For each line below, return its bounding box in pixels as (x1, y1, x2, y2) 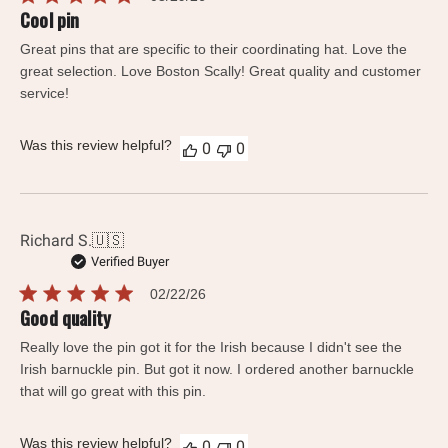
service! (20, 85, 69, 102)
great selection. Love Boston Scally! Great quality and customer (20, 63, 421, 80)
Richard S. (20, 231, 92, 251)
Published (205, 284, 275, 304)
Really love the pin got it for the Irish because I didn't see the (20, 339, 402, 356)
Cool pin (20, 7, 80, 34)
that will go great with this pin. (20, 383, 206, 400)
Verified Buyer (91, 254, 169, 270)
